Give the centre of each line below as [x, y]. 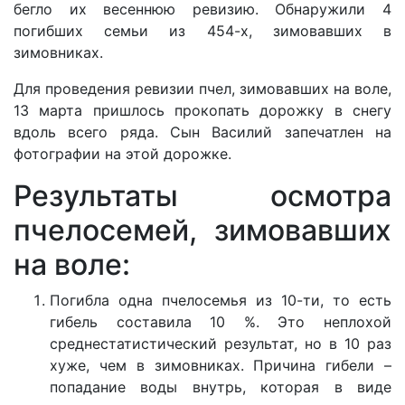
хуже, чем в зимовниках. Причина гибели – [221, 365]
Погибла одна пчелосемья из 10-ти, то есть [221, 300]
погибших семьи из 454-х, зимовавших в [202, 30]
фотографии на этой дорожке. [122, 153]
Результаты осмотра [202, 195]
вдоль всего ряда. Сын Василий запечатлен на [202, 132]
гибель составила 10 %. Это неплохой [221, 321]
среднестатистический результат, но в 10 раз [221, 343]
